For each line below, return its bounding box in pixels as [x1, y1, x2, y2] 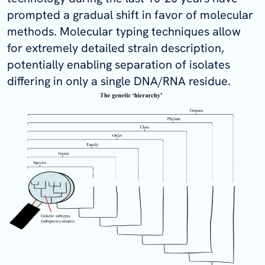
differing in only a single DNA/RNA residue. [7, 73, 231, 89]
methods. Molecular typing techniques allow [7, 23, 241, 39]
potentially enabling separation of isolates [7, 56, 230, 72]
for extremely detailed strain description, [7, 40, 224, 56]
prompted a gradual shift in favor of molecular [7, 7, 253, 22]
